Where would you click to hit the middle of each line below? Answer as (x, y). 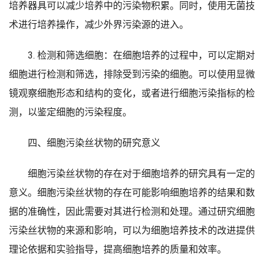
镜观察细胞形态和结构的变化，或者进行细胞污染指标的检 (132, 93)
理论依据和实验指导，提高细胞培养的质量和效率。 (118, 249)
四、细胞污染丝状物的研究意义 (94, 143)
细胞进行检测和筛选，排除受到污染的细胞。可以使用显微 (132, 74)
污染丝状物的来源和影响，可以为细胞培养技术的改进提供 (132, 230)
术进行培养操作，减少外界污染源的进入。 (99, 25)
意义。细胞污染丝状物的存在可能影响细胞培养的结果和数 (132, 193)
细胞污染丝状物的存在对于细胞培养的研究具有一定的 (141, 174)
